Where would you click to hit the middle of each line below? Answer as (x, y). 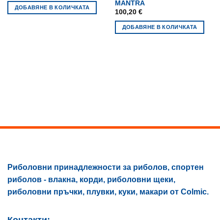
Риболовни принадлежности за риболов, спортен (106, 167)
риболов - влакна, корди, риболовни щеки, (91, 180)
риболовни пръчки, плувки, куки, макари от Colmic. (108, 192)
